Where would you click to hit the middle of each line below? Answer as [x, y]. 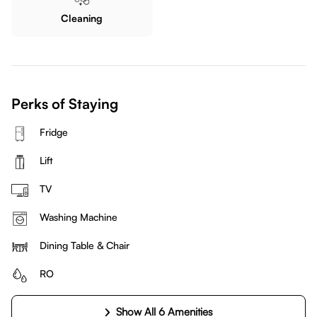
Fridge [54, 132]
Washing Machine [79, 217]
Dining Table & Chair [85, 245]
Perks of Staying [65, 104]
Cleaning [82, 18]
